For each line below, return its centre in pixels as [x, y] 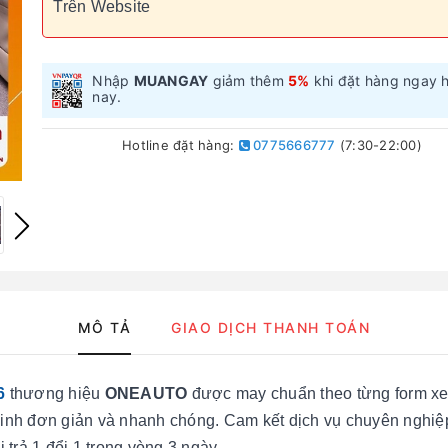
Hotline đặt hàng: [180, 144]
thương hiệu [57, 393]
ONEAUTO [148, 393]
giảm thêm [248, 80]
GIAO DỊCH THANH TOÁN [271, 327]
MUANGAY [171, 80]
